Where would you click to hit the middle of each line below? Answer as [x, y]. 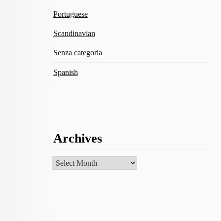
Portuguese [70, 14]
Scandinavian [74, 33]
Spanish [65, 72]
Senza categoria [77, 53]
